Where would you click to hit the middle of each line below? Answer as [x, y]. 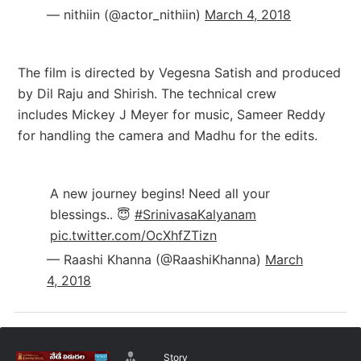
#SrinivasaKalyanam [195, 215]
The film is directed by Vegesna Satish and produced [179, 73]
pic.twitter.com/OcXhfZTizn [133, 236]
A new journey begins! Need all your [160, 194]
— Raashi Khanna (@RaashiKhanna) [156, 260]
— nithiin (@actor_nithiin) [126, 15]
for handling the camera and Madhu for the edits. [168, 136]
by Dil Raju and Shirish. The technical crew [147, 94]
